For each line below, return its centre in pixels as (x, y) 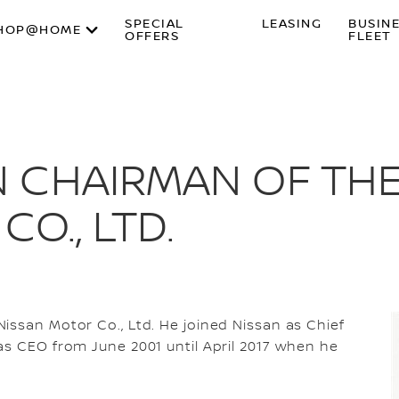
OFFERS (152, 37)
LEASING (292, 24)
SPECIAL (155, 24)
